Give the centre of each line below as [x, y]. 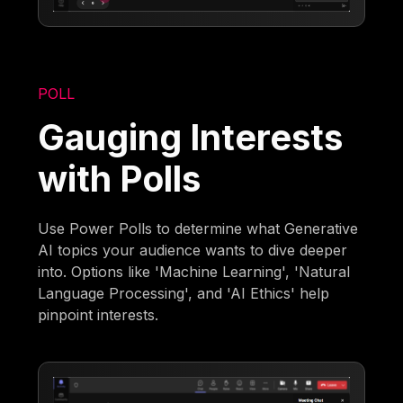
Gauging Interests [191, 138]
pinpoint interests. [99, 315]
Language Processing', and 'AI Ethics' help [184, 294]
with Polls [120, 179]
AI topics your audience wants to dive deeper [193, 251]
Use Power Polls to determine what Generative [198, 229]
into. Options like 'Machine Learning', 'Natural [194, 272]
